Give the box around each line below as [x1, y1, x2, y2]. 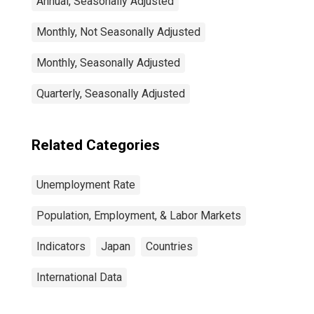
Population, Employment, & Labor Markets [36, 209, 241, 222]
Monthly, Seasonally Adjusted [36, 56, 180, 69]
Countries [146, 240, 193, 253]
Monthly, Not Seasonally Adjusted [36, 25, 200, 39]
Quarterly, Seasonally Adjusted [36, 87, 185, 100]
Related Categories [32, 137, 160, 153]
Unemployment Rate [36, 178, 135, 191]
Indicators [36, 240, 86, 253]
